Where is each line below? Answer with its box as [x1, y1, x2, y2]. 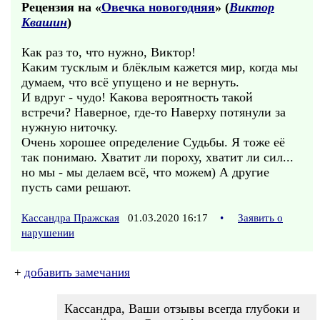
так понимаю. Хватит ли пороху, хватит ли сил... [21, 150, 294, 164]
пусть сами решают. [21, 180, 131, 194]
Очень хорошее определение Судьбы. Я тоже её [21, 135, 285, 149]
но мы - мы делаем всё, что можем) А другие [21, 165, 269, 179]
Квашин [21, 15, 67, 29]
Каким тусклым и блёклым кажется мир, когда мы [21, 60, 298, 74]
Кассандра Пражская [21, 212, 119, 224]
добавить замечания [24, 266, 130, 279]
